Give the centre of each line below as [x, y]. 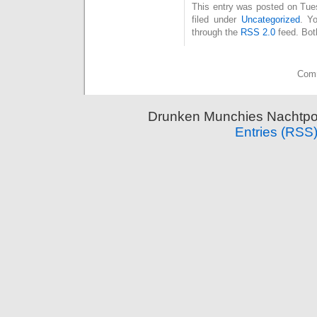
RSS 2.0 [258, 32]
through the [216, 32]
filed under [217, 19]
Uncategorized [270, 19]
